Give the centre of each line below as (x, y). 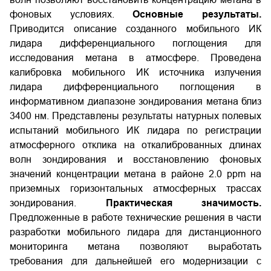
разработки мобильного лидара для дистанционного (135, 232)
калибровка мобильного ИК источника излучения (135, 72)
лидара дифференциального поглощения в (135, 87)
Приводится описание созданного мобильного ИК (135, 29)
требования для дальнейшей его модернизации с (135, 261)
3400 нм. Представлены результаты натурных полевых (135, 116)
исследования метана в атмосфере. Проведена (135, 58)
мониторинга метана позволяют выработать (135, 247)
